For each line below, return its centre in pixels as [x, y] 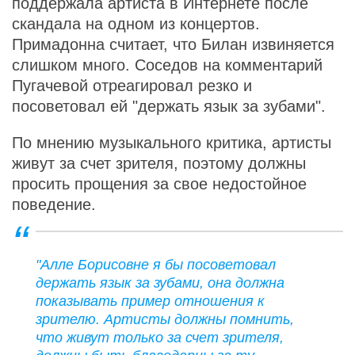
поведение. [54, 204]
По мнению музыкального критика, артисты [172, 143]
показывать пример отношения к [150, 301]
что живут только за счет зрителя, [160, 338]
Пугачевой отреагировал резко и [132, 86]
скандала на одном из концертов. [136, 24]
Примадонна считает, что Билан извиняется [173, 44]
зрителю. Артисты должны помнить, [165, 319]
